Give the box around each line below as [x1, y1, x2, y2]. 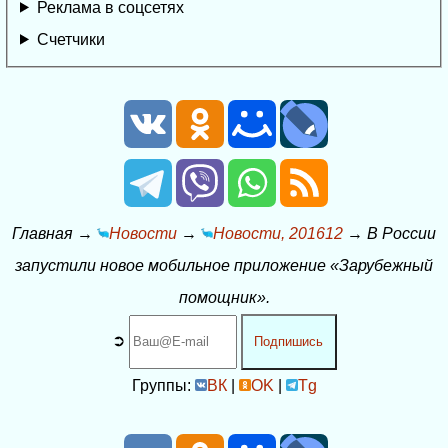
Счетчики [36, 30, 105, 48]
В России [367, 224, 436, 242]
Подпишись [254, 334, 323, 350]
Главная [12, 224, 73, 242]
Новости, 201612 [213, 224, 343, 242]
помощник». [178, 288, 270, 306]
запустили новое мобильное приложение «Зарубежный [15, 256, 433, 274]
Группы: [131, 376, 195, 394]
